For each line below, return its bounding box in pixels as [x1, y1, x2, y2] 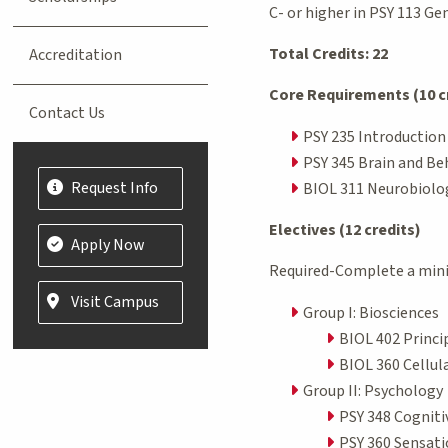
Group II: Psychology [302, 379, 443, 402]
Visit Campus [71, 290, 160, 313]
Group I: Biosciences [302, 301, 439, 324]
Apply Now [71, 233, 146, 256]
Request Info [71, 176, 159, 199]
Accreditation [29, 43, 123, 66]
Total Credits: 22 [268, 42, 388, 65]
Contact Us [29, 101, 106, 124]
